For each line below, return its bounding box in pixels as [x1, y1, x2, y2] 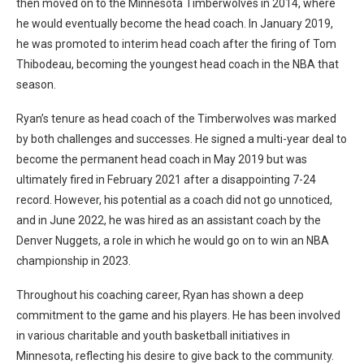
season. [16, 78, 56, 92]
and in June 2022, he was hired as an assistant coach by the [16, 214, 321, 227]
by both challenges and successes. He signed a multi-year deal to [16, 132, 347, 146]
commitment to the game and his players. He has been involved [16, 309, 340, 323]
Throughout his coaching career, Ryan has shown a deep [16, 288, 304, 302]
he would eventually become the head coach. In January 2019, [16, 17, 333, 31]
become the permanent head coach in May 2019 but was [16, 153, 307, 167]
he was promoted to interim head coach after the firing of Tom [16, 37, 336, 51]
